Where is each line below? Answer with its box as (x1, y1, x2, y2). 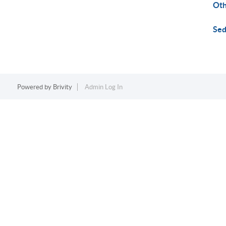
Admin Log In (84, 83, 123, 91)
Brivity (52, 83, 72, 91)
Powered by (17, 83, 53, 91)
